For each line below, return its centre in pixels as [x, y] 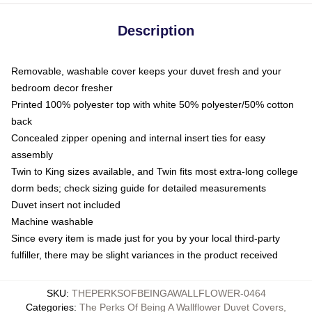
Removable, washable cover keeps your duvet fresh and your [146, 71]
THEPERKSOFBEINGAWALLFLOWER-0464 [169, 293]
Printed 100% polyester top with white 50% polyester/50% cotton [153, 104]
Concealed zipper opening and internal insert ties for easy [138, 138]
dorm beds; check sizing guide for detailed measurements [139, 188]
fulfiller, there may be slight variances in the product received [145, 255]
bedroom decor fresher [62, 87]
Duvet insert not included [66, 204]
